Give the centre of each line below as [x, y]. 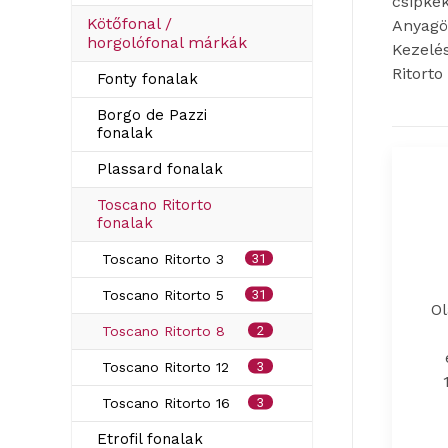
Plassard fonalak [160, 169]
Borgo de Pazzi [152, 115]
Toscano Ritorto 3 [163, 259]
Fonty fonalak [147, 79]
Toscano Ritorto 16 [166, 403]
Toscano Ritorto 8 [163, 331]
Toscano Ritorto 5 [163, 295]
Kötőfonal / [129, 23]
